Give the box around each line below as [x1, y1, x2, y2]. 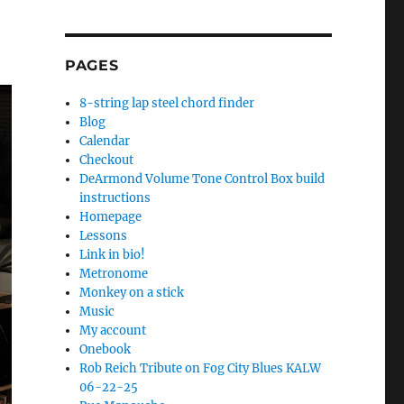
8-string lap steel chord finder [79, 96, 255, 112]
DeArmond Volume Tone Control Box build [79, 171, 326, 188]
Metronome [79, 266, 149, 282]
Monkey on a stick [79, 285, 185, 301]
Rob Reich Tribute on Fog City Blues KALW [79, 361, 322, 377]
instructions [79, 190, 151, 207]
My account [79, 323, 147, 339]
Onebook [79, 342, 132, 358]
